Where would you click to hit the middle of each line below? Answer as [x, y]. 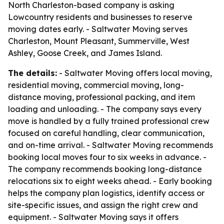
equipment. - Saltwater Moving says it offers [93, 217]
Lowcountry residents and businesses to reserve [100, 17]
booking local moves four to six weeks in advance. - [107, 157]
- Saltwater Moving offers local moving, [134, 73]
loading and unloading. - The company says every [105, 109]
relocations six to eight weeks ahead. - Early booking [110, 181]
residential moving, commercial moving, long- [96, 85]
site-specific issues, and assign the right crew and [103, 205]
